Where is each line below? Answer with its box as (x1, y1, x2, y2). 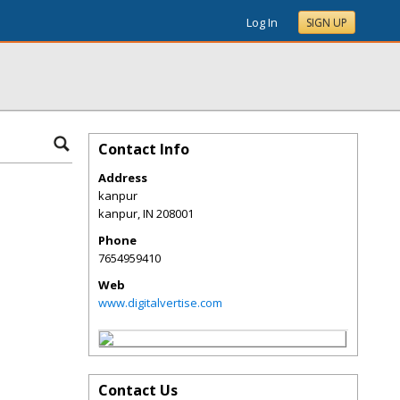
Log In (246, 14, 278, 30)
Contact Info (98, 139, 189, 159)
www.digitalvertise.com (98, 295, 222, 311)
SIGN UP (306, 15, 347, 30)
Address (98, 170, 147, 186)
